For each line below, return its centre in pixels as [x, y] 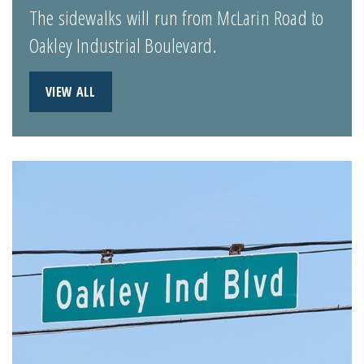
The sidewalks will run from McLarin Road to [176, 18]
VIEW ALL [70, 92]
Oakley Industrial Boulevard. [123, 45]
